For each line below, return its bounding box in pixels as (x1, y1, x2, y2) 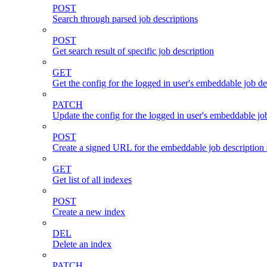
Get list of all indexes (52, 174, 132, 185)
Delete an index (52, 238, 111, 249)
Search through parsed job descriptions (52, 13, 198, 24)
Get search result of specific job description (52, 45, 214, 56)
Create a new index (52, 206, 125, 217)
